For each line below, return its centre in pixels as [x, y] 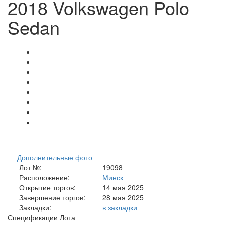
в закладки [120, 207]
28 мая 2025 [123, 197]
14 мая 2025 [123, 187]
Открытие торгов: [45, 187]
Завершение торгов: [50, 197]
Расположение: [42, 177]
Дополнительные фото [55, 157]
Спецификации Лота [41, 217]
